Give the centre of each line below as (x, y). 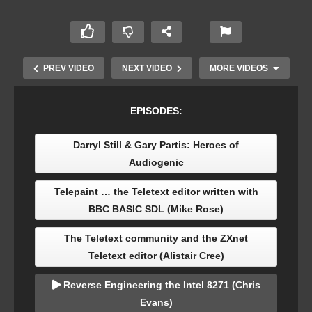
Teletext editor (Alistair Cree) (156, 256)
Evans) (156, 303)
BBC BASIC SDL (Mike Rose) (156, 209)
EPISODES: (156, 111)
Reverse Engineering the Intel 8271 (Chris (160, 285)
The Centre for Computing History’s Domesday (152, 233)
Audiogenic (156, 163)
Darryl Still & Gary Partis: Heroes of (156, 145)
